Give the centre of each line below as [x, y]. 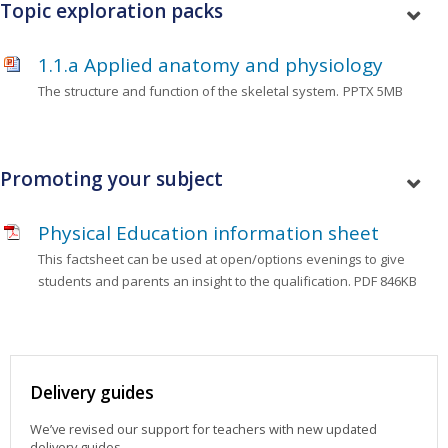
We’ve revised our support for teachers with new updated [204, 429]
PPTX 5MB [373, 90]
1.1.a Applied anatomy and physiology [211, 64]
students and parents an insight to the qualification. [196, 280]
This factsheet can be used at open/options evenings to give [222, 258]
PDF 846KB [386, 280]
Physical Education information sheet [209, 232]
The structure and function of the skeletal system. [189, 90]
